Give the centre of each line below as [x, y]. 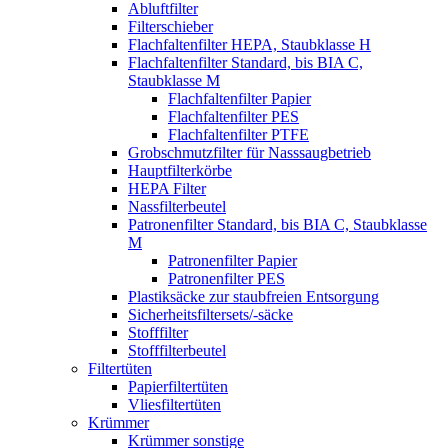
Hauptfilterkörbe [180, 170]
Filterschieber [170, 26]
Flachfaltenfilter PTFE [238, 134]
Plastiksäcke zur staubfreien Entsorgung [253, 296]
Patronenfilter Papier [232, 260]
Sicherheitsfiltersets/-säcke [210, 314]
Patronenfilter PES [226, 278]
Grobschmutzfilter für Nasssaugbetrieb [249, 152]
